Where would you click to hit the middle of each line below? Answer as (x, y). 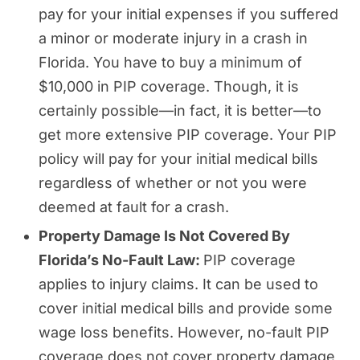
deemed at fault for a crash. (134, 207)
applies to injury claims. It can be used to (178, 284)
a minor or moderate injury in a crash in (173, 38)
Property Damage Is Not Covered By (164, 235)
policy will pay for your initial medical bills (178, 158)
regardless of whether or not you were (173, 182)
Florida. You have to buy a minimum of (170, 62)
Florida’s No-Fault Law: (121, 260)
